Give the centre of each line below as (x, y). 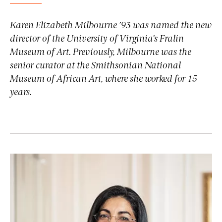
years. (21, 93)
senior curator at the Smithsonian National (95, 66)
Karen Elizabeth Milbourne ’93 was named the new (111, 26)
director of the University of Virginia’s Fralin (97, 39)
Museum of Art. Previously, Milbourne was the (101, 53)
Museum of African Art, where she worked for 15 (104, 80)
